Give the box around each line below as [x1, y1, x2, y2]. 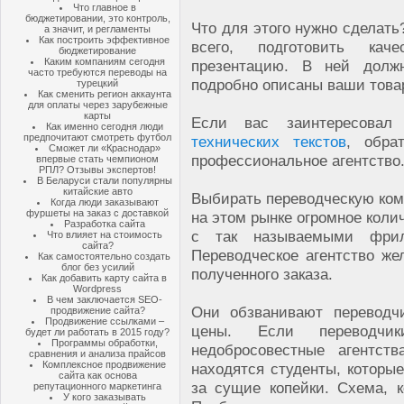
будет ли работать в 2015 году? [25, 326, 170, 337]
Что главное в [73, 2, 136, 13]
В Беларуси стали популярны [37, 175, 172, 186]
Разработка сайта [64, 218, 145, 229]
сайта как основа [59, 370, 137, 381]
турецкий [77, 78, 119, 88]
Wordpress [73, 283, 123, 294]
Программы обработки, [51, 337, 158, 348]
